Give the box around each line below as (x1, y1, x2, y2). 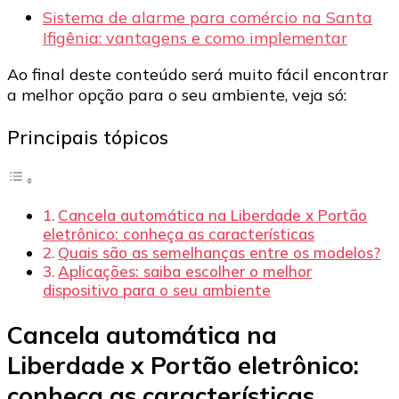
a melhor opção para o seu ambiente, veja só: (7, 85, 346, 106)
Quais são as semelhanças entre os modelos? (58, 243, 381, 263)
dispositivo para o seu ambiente (43, 281, 271, 300)
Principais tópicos (7, 124, 168, 149)
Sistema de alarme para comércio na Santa (43, 7, 372, 28)
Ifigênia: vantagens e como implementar (43, 28, 347, 49)
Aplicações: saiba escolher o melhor (58, 262, 313, 281)
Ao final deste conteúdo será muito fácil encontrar (7, 64, 388, 85)
